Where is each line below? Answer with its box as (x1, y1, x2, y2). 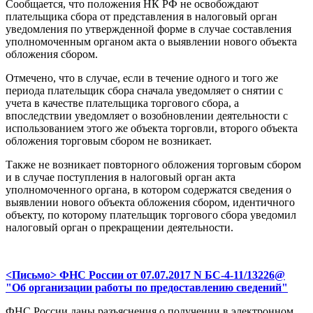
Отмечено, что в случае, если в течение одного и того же (6, 72, 278, 85)
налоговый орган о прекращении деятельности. (6, 221, 233, 234)
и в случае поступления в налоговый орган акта (6, 171, 235, 184)
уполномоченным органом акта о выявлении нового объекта (6, 36, 297, 48)
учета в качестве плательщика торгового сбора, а (6, 97, 239, 110)
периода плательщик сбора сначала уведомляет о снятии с (6, 85, 283, 97)
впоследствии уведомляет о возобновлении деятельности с (6, 110, 288, 122)
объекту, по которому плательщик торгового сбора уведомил (6, 209, 296, 221)
